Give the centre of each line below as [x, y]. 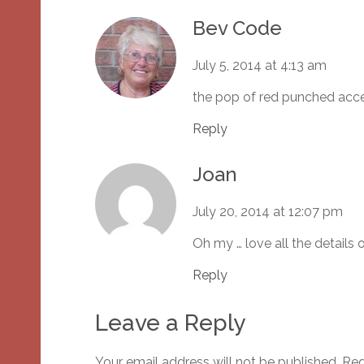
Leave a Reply [170, 323]
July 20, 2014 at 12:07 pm [268, 212]
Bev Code [237, 28]
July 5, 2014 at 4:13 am [260, 66]
